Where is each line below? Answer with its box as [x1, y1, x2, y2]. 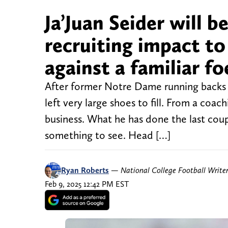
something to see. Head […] [45, 129, 170, 142]
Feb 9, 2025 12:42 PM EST [45, 179, 129, 189]
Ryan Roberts [61, 165, 109, 176]
